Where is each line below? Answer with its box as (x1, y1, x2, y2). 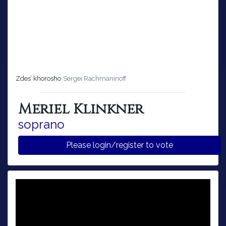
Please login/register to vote (156, 140, 173, 150)
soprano (18, 117, 65, 132)
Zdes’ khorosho (16, 75, 61, 83)
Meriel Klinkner (18, 100, 143, 119)
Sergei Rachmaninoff (63, 75, 126, 83)
